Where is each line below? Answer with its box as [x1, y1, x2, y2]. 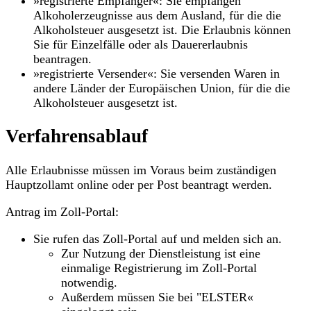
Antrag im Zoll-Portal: [6, 204, 119, 219]
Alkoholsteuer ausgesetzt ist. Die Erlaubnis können [33, 23, 291, 37]
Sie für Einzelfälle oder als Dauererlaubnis [33, 37, 248, 52]
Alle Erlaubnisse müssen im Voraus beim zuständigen [6, 162, 276, 177]
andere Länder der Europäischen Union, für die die [33, 81, 290, 96]
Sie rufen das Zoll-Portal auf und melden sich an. [33, 231, 282, 246]
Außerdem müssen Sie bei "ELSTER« [61, 289, 253, 304]
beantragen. [33, 52, 92, 67]
